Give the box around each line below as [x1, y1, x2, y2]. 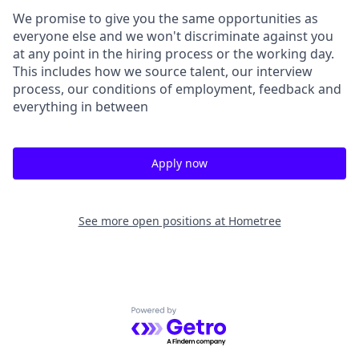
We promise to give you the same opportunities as [13, 10, 318, 27]
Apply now [151, 155, 208, 171]
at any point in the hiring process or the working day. [13, 45, 334, 63]
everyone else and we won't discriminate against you [13, 27, 333, 45]
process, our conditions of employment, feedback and [13, 80, 341, 98]
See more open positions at [78, 213, 228, 228]
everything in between [13, 98, 148, 115]
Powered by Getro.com [131, 306, 271, 325]
